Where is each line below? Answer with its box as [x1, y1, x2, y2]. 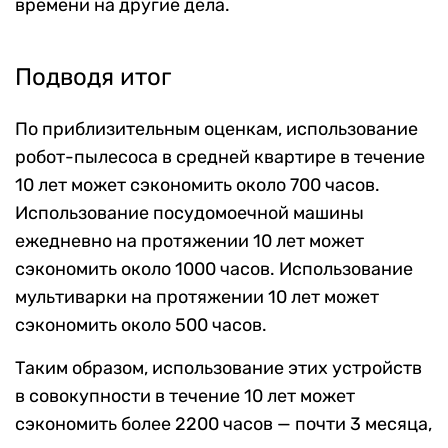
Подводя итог [15, 62, 171, 91]
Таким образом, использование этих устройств [15, 356, 422, 379]
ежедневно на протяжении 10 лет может [15, 229, 364, 252]
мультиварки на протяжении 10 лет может [15, 285, 379, 308]
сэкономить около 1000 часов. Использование [15, 257, 413, 280]
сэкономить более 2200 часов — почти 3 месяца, [15, 412, 432, 435]
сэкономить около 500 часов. [15, 313, 267, 336]
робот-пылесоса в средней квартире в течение [15, 145, 425, 168]
